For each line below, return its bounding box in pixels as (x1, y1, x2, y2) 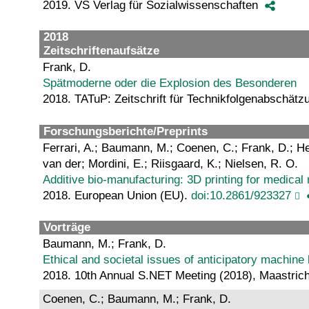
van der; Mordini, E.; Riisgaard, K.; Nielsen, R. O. (43, 157, 298, 170)
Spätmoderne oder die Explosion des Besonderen (43, 77, 297, 90)
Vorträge (43, 221, 90, 235)
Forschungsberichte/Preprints (43, 124, 208, 138)
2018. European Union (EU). (43, 188, 191, 202)
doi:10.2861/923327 (191, 188, 291, 202)
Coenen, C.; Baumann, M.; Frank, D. (43, 292, 231, 306)
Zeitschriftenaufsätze (43, 44, 159, 58)
